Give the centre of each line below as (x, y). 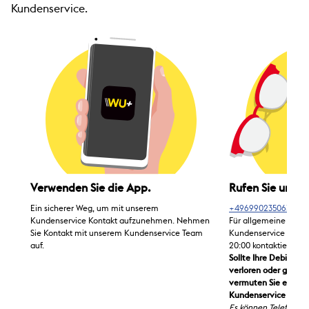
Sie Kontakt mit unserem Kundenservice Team (117, 233)
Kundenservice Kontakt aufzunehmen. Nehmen (120, 221)
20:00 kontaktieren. (265, 246)
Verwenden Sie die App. (91, 189)
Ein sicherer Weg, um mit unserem (94, 209)
